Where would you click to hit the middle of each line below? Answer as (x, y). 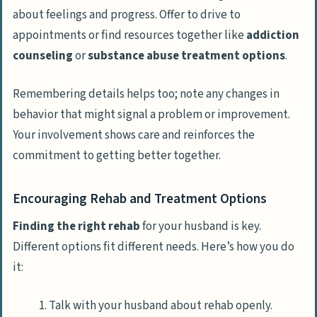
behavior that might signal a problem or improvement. (151, 114)
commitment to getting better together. (117, 155)
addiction (273, 36)
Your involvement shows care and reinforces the (134, 135)
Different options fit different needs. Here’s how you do (154, 247)
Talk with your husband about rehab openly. (161, 305)
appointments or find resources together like (129, 36)
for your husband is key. (201, 227)
